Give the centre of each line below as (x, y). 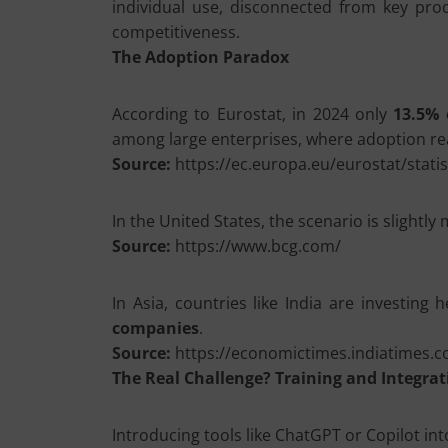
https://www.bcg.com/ (256, 246)
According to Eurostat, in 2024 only (253, 114)
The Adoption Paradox (200, 57)
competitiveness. (176, 32)
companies (155, 328)
